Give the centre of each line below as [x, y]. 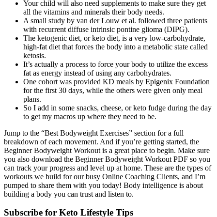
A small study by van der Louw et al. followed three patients [115, 20]
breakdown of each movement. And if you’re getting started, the [101, 141]
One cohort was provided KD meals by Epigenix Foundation [116, 81]
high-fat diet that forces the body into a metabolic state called [116, 46]
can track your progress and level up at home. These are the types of [108, 168]
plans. [32, 99]
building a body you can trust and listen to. [69, 194]
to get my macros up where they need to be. [90, 116]
